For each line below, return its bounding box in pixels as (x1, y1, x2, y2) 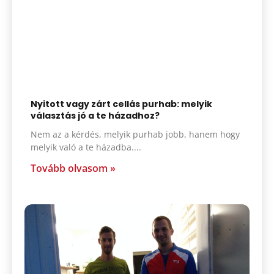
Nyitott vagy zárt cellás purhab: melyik (31, 97, 212, 110)
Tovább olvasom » (31, 161, 116, 175)
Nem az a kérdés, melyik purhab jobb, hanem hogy (31, 128, 240, 140)
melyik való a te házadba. (31, 141, 134, 153)
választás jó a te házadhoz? (31, 109, 160, 122)
